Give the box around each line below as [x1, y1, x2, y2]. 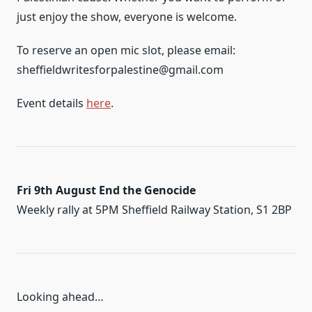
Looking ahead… [17, 289, 104, 304]
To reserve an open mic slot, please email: [17, 42, 235, 58]
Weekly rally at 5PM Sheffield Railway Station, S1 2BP [17, 202, 292, 217]
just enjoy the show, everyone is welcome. [17, 9, 237, 24]
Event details [17, 95, 86, 111]
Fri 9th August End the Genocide [17, 182, 196, 198]
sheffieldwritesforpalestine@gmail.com [17, 62, 224, 77]
